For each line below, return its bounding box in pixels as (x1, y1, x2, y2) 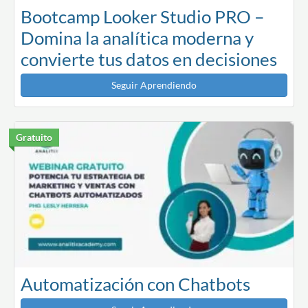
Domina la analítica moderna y (21, 26, 254, 49)
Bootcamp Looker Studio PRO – (21, 5, 264, 27)
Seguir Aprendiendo (111, 78, 197, 91)
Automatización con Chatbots (21, 273, 250, 296)
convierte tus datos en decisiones (21, 47, 277, 70)
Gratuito (16, 131, 52, 143)
